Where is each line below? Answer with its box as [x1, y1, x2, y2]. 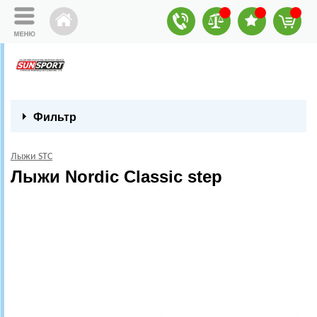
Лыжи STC [11, 151, 52, 162]
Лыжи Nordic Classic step [11, 167, 222, 186]
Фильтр [33, 111, 76, 123]
